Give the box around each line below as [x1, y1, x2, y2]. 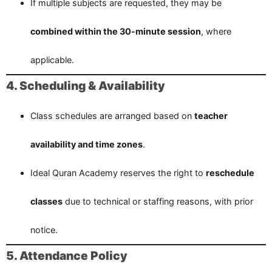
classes [30, 195, 63, 206]
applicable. [30, 54, 74, 65]
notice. [30, 224, 58, 235]
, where [201, 25, 231, 36]
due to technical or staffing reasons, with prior [63, 195, 253, 206]
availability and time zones [30, 138, 143, 149]
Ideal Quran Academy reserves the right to [30, 167, 206, 178]
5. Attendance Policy [6, 248, 127, 263]
